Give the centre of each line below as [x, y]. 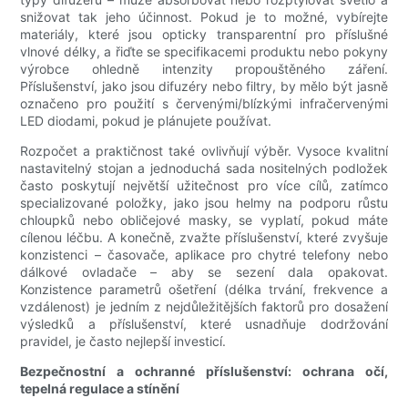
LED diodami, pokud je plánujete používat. [146, 121]
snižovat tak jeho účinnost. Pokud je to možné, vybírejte [204, 17]
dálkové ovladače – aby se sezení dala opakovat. [204, 272]
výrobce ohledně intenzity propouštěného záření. [204, 69]
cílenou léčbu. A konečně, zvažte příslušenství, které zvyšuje [204, 238]
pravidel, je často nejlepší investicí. [123, 342]
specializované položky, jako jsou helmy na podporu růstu [204, 203]
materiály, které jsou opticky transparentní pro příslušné [204, 35]
